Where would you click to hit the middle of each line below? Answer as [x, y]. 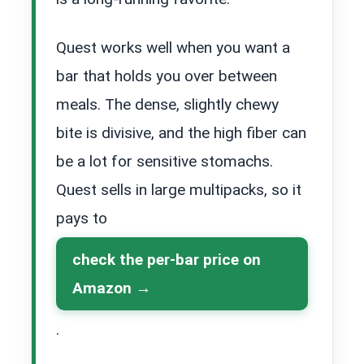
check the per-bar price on [167, 260]
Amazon [102, 288]
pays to [82, 219]
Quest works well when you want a [173, 48]
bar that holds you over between [167, 76]
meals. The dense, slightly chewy [167, 105]
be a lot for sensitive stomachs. [165, 162]
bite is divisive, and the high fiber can [181, 133]
